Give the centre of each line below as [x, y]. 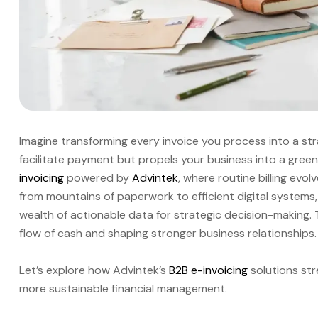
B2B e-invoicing [208, 270]
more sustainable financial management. [123, 288]
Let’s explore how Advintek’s [94, 270]
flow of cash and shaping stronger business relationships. [168, 233]
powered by [98, 177]
